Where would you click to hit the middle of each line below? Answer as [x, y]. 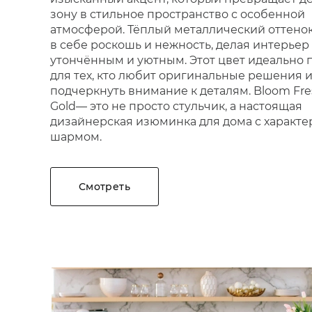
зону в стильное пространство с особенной [178, 14]
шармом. [76, 137]
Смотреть [104, 187]
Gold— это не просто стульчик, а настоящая [176, 106]
